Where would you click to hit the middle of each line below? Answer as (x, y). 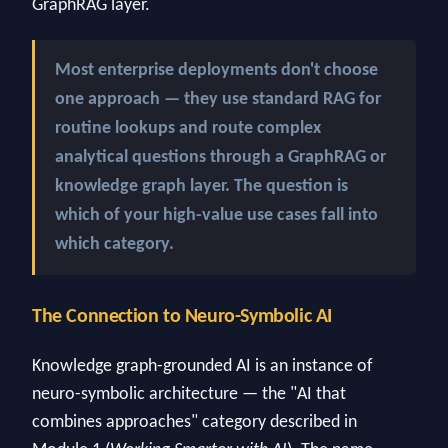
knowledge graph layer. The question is (201, 187)
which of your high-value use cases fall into (216, 216)
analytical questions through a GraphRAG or (220, 158)
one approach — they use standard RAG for (218, 100)
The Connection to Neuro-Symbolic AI (182, 317)
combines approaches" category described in (194, 422)
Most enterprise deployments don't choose (216, 71)
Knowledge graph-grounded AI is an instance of (202, 366)
